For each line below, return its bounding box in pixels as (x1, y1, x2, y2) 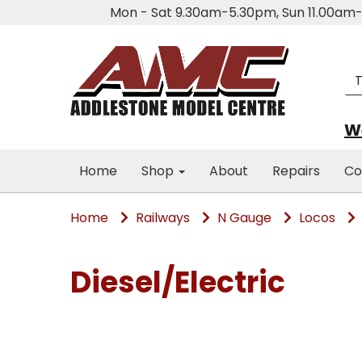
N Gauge (217, 208, 271, 227)
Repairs (272, 162, 320, 180)
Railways (136, 208, 190, 227)
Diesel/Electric (70, 262, 285, 303)
